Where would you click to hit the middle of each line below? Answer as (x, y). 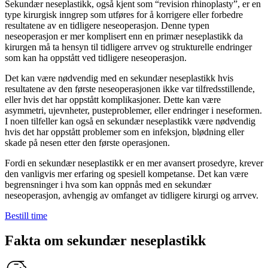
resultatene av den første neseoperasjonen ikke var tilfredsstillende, (130, 89)
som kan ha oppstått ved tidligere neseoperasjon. (96, 57)
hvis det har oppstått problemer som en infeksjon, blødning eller (124, 132)
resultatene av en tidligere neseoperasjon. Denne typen (107, 25)
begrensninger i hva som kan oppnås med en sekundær (108, 184)
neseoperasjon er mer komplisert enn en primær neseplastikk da (124, 36)
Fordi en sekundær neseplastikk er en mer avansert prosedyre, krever (134, 163)
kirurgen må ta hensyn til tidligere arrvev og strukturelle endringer (128, 47)
